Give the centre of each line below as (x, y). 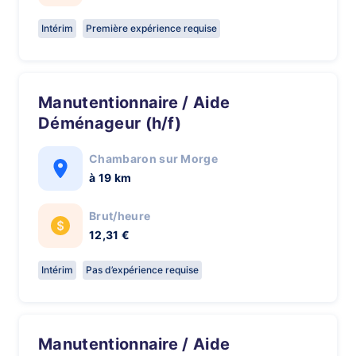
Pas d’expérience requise (142, 270)
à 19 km (110, 178)
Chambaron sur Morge (154, 159)
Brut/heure (120, 216)
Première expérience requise (151, 28)
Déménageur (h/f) (110, 123)
